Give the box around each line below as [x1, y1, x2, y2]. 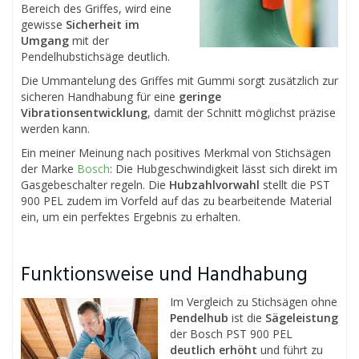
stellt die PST [260, 176, 330, 192]
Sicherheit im [66, 16, 139, 32]
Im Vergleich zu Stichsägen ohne [170, 293, 337, 309]
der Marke [21, 160, 77, 176]
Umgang [21, 32, 69, 48]
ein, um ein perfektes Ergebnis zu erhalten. [21, 208, 240, 224]
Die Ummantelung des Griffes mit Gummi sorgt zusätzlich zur [21, 72, 338, 88]
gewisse [21, 16, 66, 32]
